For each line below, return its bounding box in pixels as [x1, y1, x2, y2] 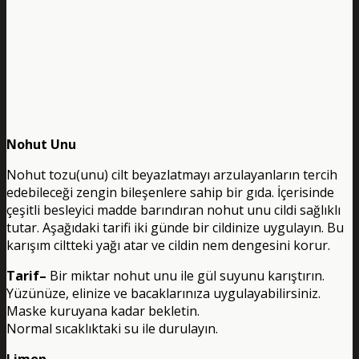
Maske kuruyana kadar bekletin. [6, 301, 200, 320]
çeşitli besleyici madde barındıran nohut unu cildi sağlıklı [6, 200, 341, 219]
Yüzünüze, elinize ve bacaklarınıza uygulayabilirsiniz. [6, 284, 321, 302]
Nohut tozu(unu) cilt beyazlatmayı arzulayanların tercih [6, 165, 337, 184]
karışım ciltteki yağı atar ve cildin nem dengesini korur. [6, 236, 330, 254]
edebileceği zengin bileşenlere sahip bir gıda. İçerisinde [6, 183, 334, 201]
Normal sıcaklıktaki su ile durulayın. [6, 319, 218, 337]
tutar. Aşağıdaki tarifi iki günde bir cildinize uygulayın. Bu [6, 218, 344, 236]
